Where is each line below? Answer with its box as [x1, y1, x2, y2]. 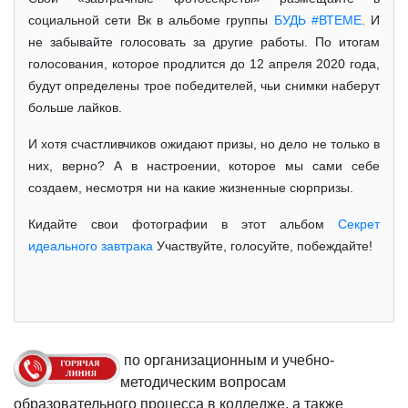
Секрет [338, 216, 380, 231]
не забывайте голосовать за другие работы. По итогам [28, 34, 380, 49]
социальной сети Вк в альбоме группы [28, 12, 274, 27]
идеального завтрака [28, 238, 153, 253]
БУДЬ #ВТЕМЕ [273, 12, 362, 27]
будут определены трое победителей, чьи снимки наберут [28, 77, 380, 93]
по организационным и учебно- [120, 352, 334, 368]
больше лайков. [28, 99, 122, 115]
